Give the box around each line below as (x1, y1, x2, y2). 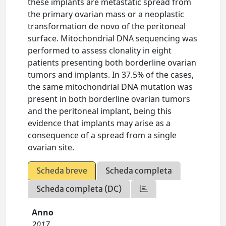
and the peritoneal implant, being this (28, 105, 172, 117)
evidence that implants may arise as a (28, 118, 171, 129)
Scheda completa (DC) (36, 184, 122, 194)
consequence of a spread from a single (28, 130, 177, 141)
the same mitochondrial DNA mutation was (28, 81, 193, 92)
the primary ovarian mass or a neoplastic (28, 9, 185, 20)
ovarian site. (28, 142, 75, 153)
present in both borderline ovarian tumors (28, 93, 191, 104)
